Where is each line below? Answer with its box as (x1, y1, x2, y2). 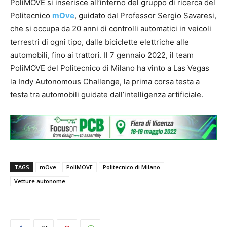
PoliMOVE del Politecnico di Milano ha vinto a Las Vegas (10, 63, 209, 73)
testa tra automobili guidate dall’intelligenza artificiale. (10, 89, 203, 99)
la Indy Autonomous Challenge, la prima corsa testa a (10, 76, 200, 86)
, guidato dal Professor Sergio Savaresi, (74, 10, 216, 20)
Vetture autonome (14, 177, 65, 185)
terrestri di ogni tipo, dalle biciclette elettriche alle (10, 36, 189, 47)
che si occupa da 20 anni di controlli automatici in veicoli (10, 23, 211, 33)
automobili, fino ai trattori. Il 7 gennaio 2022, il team (10, 50, 194, 60)
